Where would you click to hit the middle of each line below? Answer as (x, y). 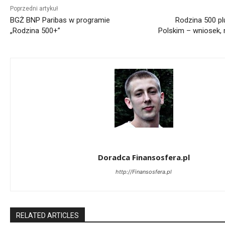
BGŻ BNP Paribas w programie (60, 20)
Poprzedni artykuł (34, 8)
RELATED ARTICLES (47, 215)
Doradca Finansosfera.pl (144, 157)
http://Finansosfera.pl (144, 172)
